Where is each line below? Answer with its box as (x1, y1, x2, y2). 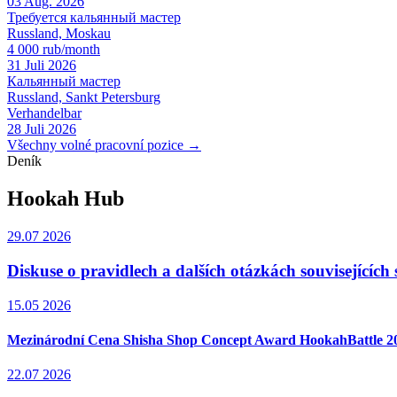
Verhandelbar (7, 105, 82, 121)
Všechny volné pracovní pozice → (7, 137, 201, 153)
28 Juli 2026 (7, 121, 76, 137)
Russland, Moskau (7, 26, 111, 42)
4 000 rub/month (7, 42, 100, 58)
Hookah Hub (7, 187, 124, 211)
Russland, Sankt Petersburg (7, 90, 160, 105)
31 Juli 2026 (7, 58, 76, 74)
